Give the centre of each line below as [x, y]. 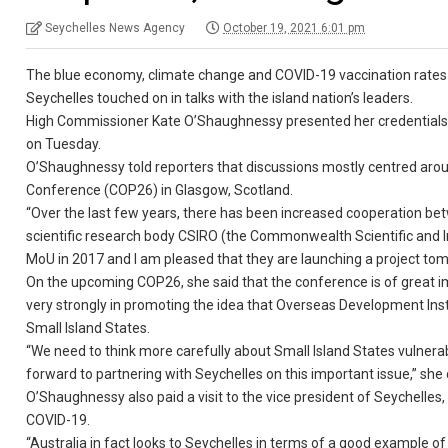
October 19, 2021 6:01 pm [294, 28]
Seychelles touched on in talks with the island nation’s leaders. [221, 98]
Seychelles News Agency [115, 28]
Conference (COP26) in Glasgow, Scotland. [160, 190]
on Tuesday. [64, 144]
